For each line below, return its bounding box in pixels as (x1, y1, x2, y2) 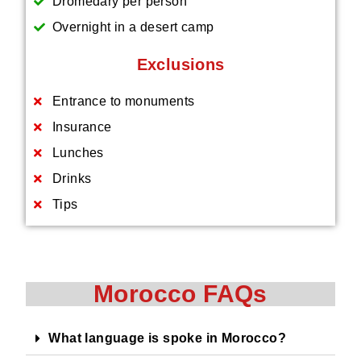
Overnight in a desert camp (52, 20, 214, 34)
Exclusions (136, 56, 225, 73)
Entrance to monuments (52, 94, 195, 108)
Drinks (52, 172, 92, 185)
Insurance (52, 120, 112, 134)
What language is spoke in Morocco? (48, 331, 287, 345)
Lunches (52, 146, 104, 160)
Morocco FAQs (93, 280, 268, 307)
